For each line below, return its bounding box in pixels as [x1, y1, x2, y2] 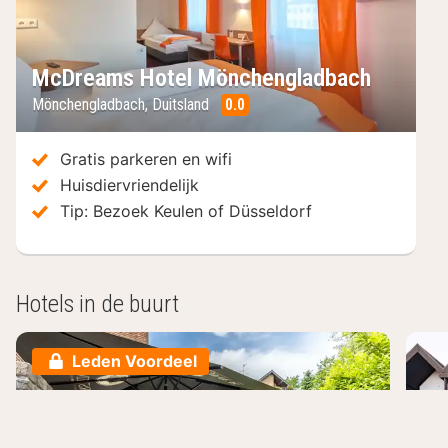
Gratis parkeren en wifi [60, 148, 232, 169]
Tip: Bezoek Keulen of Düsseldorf [60, 200, 312, 221]
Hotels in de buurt [16, 289, 179, 318]
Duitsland [152, 94, 209, 114]
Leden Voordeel [72, 350, 197, 371]
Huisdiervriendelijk [60, 174, 199, 195]
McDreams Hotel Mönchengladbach [32, 63, 371, 92]
